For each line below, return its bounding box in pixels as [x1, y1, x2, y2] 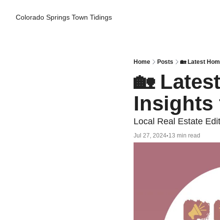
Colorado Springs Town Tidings [16, 13, 112, 21]
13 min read [168, 132, 200, 139]
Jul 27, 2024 [134, 132, 166, 139]
